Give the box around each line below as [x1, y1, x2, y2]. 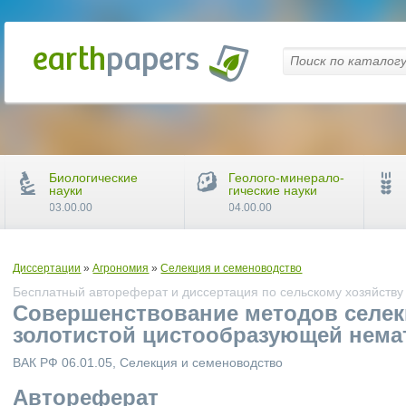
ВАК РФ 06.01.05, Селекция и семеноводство [13, 355, 284, 370]
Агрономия [92, 262, 150, 275]
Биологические [49, 170, 139, 185]
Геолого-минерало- [228, 170, 345, 185]
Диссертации [13, 262, 82, 275]
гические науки [228, 183, 318, 198]
